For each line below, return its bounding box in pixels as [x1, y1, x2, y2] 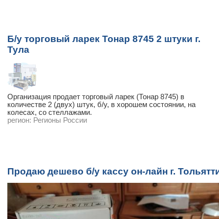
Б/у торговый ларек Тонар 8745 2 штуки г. [7, 34, 200, 44]
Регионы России [33, 116, 87, 124]
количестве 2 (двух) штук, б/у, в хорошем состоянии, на [7, 101, 196, 109]
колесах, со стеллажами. [7, 109, 92, 116]
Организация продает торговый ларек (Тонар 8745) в [7, 93, 184, 101]
